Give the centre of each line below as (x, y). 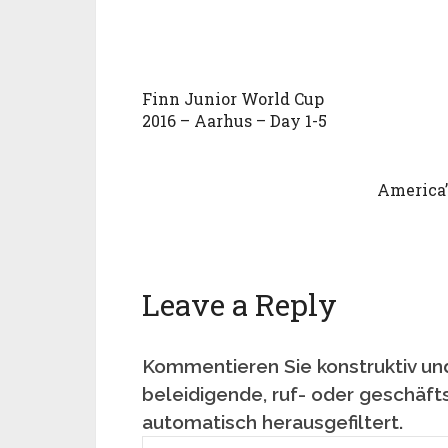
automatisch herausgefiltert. (272, 422)
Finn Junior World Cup (233, 98)
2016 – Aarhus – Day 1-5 (234, 120)
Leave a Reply (239, 305)
